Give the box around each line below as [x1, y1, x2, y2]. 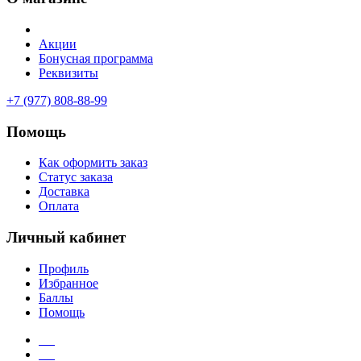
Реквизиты [39, 65, 98, 80]
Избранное [39, 276, 98, 290]
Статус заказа [39, 170, 113, 185]
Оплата [39, 199, 79, 214]
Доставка [39, 185, 89, 199]
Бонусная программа [39, 51, 153, 65]
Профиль [39, 261, 89, 276]
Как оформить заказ [39, 156, 147, 170]
